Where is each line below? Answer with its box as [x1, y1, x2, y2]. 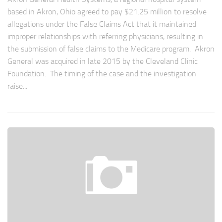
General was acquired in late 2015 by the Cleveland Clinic [7, 56, 198, 66]
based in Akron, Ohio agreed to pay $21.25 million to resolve [7, 6, 207, 16]
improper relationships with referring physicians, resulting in [7, 31, 203, 41]
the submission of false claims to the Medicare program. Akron [7, 44, 215, 54]
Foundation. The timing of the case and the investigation [7, 68, 196, 78]
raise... [7, 81, 27, 91]
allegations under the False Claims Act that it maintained [7, 19, 196, 29]
